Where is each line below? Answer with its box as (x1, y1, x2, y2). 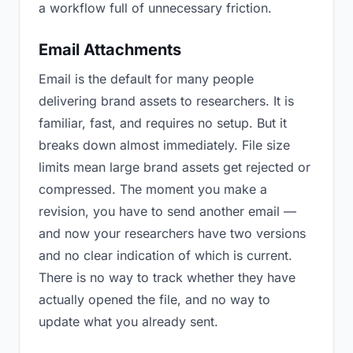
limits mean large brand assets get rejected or (39, 159, 310, 175)
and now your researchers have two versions (39, 225, 306, 241)
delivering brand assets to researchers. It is (39, 93, 294, 109)
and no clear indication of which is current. (39, 247, 292, 263)
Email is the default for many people (39, 71, 254, 87)
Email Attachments (39, 40, 181, 59)
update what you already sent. (39, 314, 218, 329)
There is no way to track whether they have (39, 269, 295, 285)
